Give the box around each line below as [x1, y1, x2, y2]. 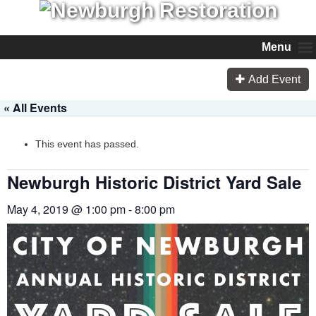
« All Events [4, 99, 67, 116]
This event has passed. [35, 138, 139, 150]
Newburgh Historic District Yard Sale [7, 169, 301, 194]
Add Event [248, 73, 300, 86]
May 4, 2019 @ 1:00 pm [7, 200, 126, 217]
